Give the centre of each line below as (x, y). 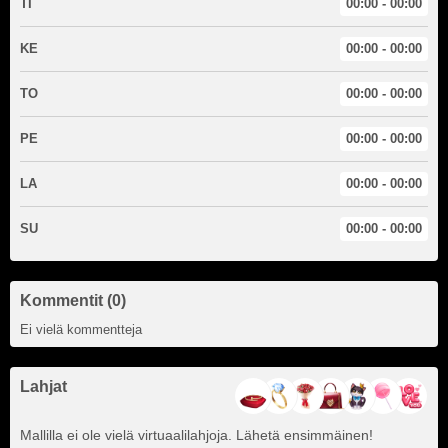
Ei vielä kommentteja (81, 330)
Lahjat (43, 387)
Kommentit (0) (73, 301)
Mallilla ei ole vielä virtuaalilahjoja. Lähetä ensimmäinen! (196, 435)
